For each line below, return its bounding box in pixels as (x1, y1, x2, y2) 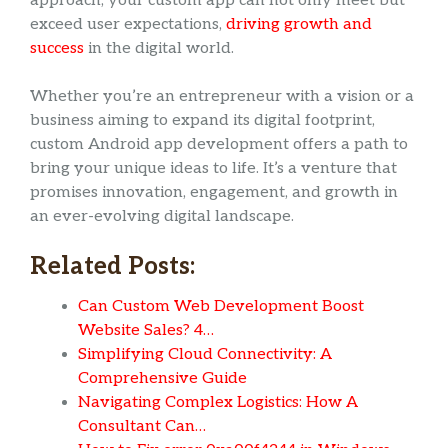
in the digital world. (84, 38, 234, 58)
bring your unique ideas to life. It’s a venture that (30, 158, 397, 178)
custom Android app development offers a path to (30, 134, 408, 154)
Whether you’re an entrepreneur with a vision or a (30, 86, 414, 106)
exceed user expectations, (30, 14, 226, 34)
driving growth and (226, 14, 372, 34)
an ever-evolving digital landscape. (30, 206, 294, 226)
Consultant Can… (78, 417, 206, 437)
